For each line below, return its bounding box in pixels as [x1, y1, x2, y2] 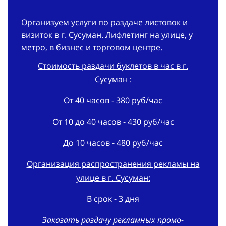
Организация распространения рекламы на [26, 158, 200, 170]
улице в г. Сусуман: [76, 172, 150, 184]
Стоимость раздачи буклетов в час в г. [38, 60, 188, 72]
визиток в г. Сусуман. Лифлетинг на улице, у [21, 29, 193, 41]
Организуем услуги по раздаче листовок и [21, 17, 188, 28]
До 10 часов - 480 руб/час [63, 137, 163, 149]
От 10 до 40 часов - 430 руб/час [52, 116, 174, 128]
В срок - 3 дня [87, 193, 139, 205]
